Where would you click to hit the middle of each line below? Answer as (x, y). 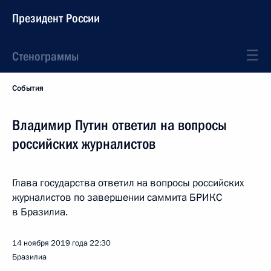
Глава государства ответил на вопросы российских (128, 183)
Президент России (56, 18)
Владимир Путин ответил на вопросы (119, 125)
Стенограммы (45, 56)
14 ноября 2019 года (50, 243)
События (28, 88)
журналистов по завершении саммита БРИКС (117, 198)
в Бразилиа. (40, 212)
